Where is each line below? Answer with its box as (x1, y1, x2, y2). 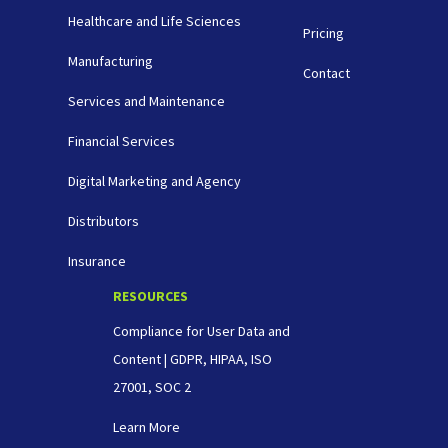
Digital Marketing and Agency (67, 172, 241, 190)
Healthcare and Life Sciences (67, 12, 241, 30)
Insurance (67, 252, 126, 270)
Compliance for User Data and (112, 322, 290, 340)
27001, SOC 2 (112, 378, 191, 396)
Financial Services (67, 132, 175, 150)
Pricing (303, 24, 345, 42)
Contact (303, 64, 351, 82)
